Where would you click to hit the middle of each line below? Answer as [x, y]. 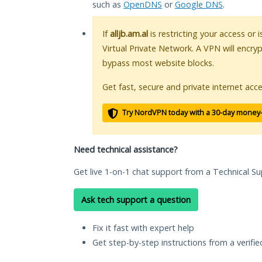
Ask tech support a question [136, 200]
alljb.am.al [129, 34]
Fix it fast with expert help [143, 228]
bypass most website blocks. [158, 63]
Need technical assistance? [126, 150]
